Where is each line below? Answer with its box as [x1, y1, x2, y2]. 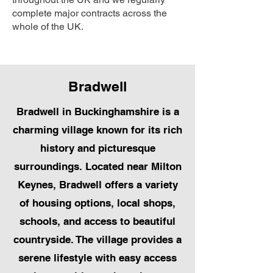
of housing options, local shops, [19, 197, 175, 210]
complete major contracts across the [12, 7, 167, 19]
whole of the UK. [12, 21, 83, 33]
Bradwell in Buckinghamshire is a [16, 105, 179, 118]
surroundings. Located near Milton [13, 160, 182, 173]
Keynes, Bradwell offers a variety [17, 179, 178, 191]
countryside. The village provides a [13, 233, 182, 246]
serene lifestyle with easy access [18, 252, 177, 264]
